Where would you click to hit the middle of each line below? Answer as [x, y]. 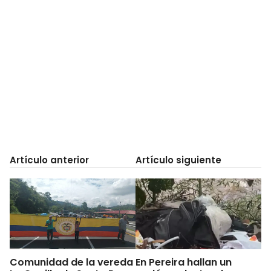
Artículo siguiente [178, 160]
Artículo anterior [49, 160]
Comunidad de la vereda [71, 262]
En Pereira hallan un [184, 262]
